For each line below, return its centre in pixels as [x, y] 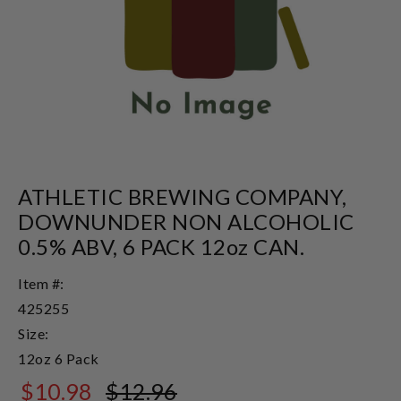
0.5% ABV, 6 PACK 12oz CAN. [161, 246]
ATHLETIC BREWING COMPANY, [183, 196]
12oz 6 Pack [59, 358]
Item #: [41, 283]
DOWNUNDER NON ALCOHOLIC [186, 221]
